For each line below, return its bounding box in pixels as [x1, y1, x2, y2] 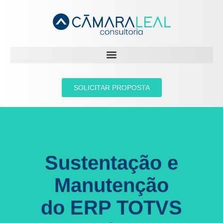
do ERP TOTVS [41, 196, 182, 219]
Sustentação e [45, 151, 178, 174]
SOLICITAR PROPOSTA [73, 83, 150, 92]
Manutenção [54, 174, 169, 196]
